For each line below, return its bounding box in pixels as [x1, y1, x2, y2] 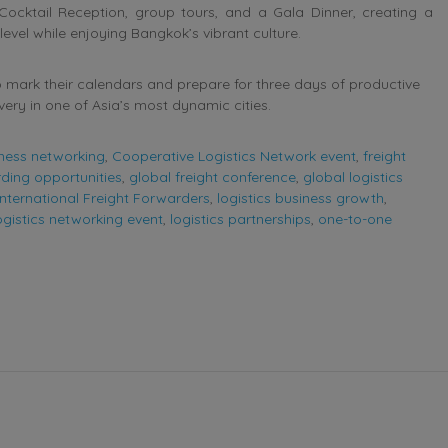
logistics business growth [217, 188, 384, 207]
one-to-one [318, 209, 392, 228]
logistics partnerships [170, 209, 311, 228]
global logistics [303, 167, 403, 186]
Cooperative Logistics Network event [112, 146, 356, 165]
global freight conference [129, 167, 296, 186]
